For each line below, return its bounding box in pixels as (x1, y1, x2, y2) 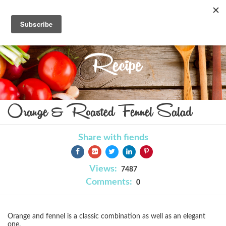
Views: (89, 164, 117, 173)
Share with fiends (78, 133, 148, 142)
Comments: (86, 178, 132, 186)
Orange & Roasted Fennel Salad (8, 99, 192, 125)
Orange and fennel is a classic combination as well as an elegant (8, 213, 205, 220)
